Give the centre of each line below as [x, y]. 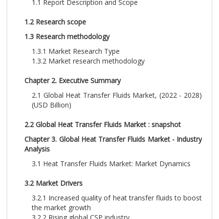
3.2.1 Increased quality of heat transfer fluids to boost [117, 198]
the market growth [61, 208]
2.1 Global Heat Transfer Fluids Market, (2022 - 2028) [117, 95]
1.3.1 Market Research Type [76, 51]
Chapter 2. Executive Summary [73, 80]
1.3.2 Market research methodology [88, 61]
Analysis [37, 149]
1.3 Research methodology [67, 36]
